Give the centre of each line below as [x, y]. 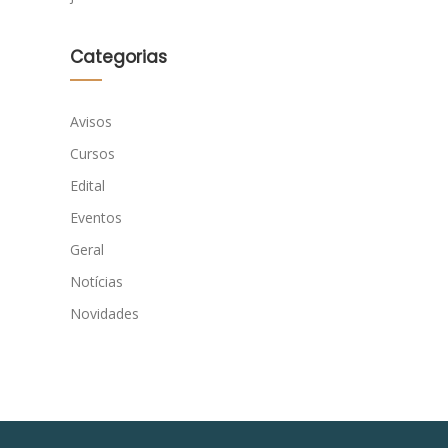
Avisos [91, 122]
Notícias [96, 282]
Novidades [104, 314]
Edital [87, 186]
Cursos [92, 154]
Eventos [96, 218]
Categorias [118, 57]
